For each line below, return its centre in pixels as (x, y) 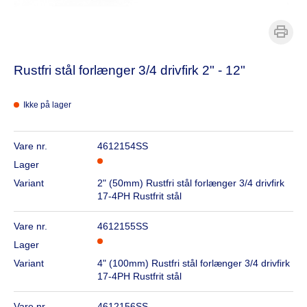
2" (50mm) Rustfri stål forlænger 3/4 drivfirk (191, 183)
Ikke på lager (47, 105)
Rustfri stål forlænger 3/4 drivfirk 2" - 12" (130, 70)
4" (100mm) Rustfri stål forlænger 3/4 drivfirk (194, 263)
